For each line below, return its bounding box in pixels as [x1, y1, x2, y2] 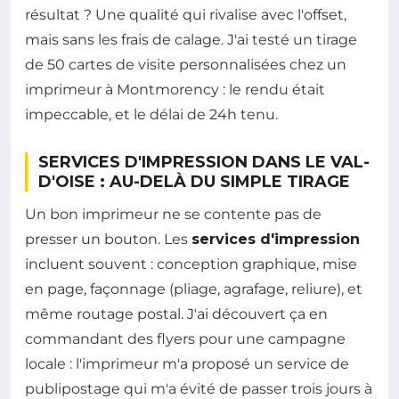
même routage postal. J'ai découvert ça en [25, 305, 328, 322]
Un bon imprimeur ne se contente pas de [25, 205, 322, 223]
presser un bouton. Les [25, 230, 191, 248]
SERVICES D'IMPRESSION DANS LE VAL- [38, 151, 370, 172]
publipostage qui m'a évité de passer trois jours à [25, 379, 372, 397]
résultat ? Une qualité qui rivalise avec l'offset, [25, 5, 346, 23]
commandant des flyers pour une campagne [25, 330, 346, 347]
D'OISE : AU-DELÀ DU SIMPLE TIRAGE [38, 171, 350, 191]
